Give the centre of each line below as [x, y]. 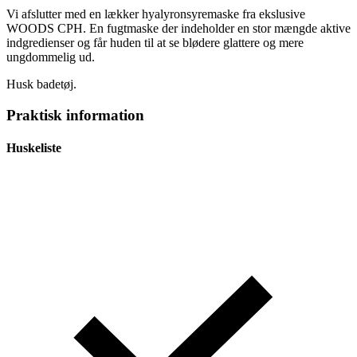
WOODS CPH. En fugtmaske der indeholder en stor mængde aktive [178, 29]
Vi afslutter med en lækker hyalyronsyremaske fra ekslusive [156, 14]
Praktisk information [75, 116]
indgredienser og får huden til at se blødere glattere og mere [155, 43]
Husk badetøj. [41, 84]
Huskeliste [34, 148]
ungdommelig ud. [51, 57]
